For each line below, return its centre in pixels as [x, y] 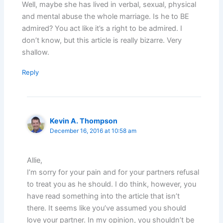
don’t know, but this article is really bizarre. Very [102, 41]
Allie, [35, 160]
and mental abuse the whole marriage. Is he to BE [106, 17]
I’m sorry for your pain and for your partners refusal [113, 172]
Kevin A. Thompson [84, 121]
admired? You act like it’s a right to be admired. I [102, 29]
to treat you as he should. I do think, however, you [112, 184]
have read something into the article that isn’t [104, 196]
